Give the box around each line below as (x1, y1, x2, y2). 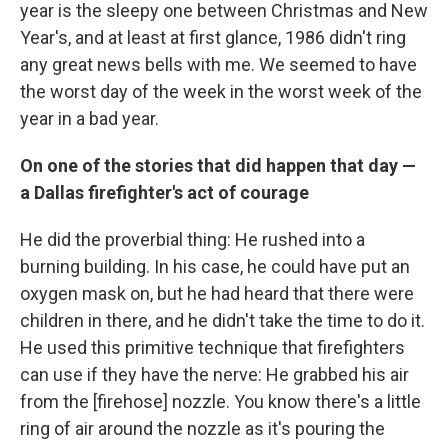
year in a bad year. (20, 108, 159, 129)
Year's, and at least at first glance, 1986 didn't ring (20, 27, 406, 48)
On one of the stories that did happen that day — (20, 155, 416, 176)
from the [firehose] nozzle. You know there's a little (20, 391, 421, 412)
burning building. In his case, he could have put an (20, 256, 410, 277)
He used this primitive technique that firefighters (20, 337, 405, 358)
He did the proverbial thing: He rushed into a (20, 229, 365, 250)
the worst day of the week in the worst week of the (20, 81, 422, 102)
